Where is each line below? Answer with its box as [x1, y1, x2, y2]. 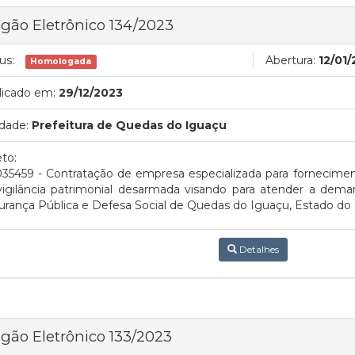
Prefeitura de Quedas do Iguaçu [32, 118, 227, 132]
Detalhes [236, 243, 279, 255]
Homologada [30, 56, 92, 67]
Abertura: [265, 53, 315, 67]
